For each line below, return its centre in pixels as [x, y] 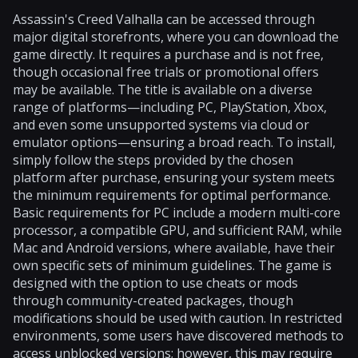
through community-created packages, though [153, 300]
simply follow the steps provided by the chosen [153, 159]
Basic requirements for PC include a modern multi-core [177, 212]
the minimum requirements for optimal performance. [172, 195]
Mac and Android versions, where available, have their [174, 247]
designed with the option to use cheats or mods [155, 282]
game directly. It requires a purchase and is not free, [168, 54]
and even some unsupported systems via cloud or [161, 124]
